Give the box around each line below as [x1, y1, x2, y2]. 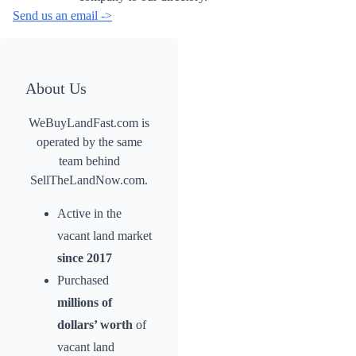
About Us [25, 79, 87, 98]
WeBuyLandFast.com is [29, 116, 149, 130]
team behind [58, 154, 120, 168]
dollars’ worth [57, 318, 133, 332]
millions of [57, 296, 112, 310]
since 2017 [57, 251, 112, 265]
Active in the [57, 207, 122, 221]
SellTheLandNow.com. [30, 173, 148, 188]
